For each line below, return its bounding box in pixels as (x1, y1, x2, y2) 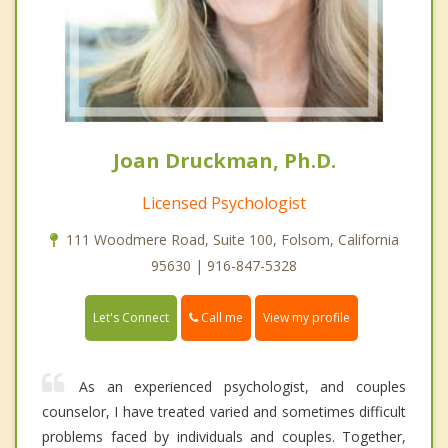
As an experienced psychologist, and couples (79, 377, 406, 397)
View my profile (263, 309, 350, 327)
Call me (198, 309, 243, 327)
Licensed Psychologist (142, 192, 306, 215)
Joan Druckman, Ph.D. (112, 147, 336, 175)
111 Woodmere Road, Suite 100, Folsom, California (65, 230, 399, 250)
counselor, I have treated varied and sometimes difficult (42, 402, 406, 422)
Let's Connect (93, 309, 169, 327)
